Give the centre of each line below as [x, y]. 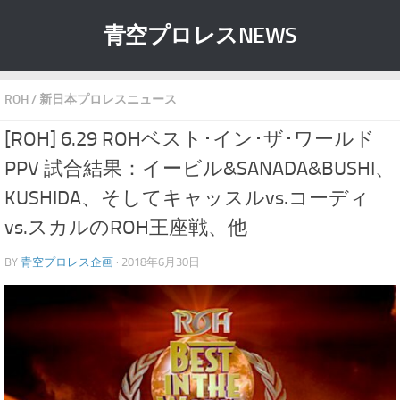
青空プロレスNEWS [200, 35]
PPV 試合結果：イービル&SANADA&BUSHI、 [200, 169]
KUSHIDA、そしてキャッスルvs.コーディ [187, 198]
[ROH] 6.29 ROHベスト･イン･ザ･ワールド [190, 139]
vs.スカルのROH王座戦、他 [126, 228]
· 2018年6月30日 [157, 262]
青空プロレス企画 [67, 262]
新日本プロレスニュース [108, 100]
